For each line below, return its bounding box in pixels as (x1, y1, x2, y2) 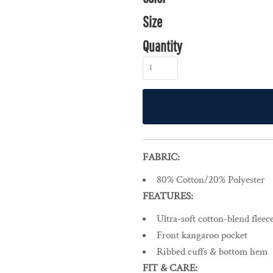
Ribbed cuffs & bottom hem (157, 245, 268, 259)
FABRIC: (143, 151, 180, 165)
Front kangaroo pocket (157, 229, 247, 243)
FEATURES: (143, 190, 193, 204)
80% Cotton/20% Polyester (157, 173, 264, 187)
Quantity (143, 37, 182, 55)
